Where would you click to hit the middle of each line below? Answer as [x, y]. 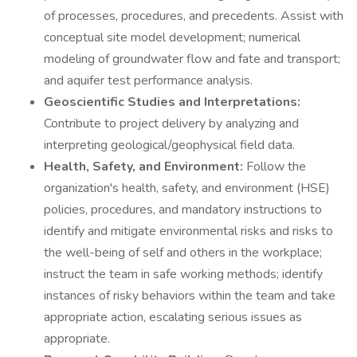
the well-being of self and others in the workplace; [183, 253]
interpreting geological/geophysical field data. [169, 145]
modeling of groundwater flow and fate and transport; [192, 59]
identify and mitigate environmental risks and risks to [188, 231]
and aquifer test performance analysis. [148, 80]
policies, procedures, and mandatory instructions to [183, 210]
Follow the [276, 167]
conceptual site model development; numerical [172, 37]
